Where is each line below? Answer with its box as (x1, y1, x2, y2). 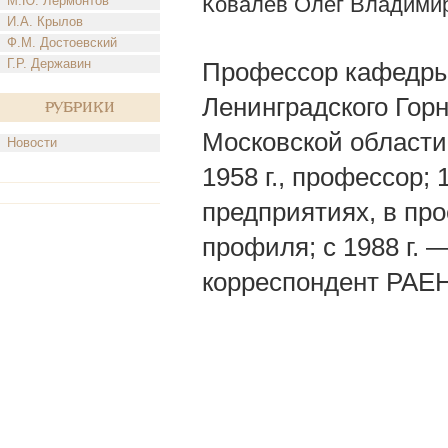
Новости (7, 135, 57, 150)
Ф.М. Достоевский (7, 35, 117, 50)
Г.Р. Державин (7, 56, 91, 71)
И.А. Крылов (7, 14, 83, 29)
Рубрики (45, 100, 115, 115)
